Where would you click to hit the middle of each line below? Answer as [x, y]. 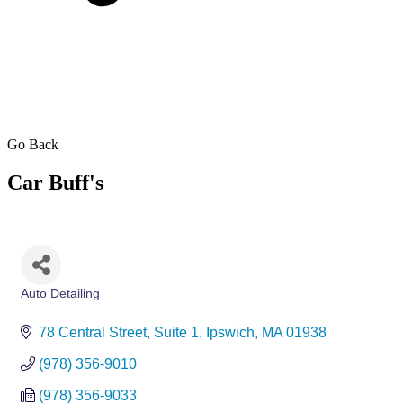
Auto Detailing [60, 293]
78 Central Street [93, 332]
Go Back [33, 144]
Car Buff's [55, 182]
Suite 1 [176, 332]
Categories [49, 306]
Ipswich [230, 332]
